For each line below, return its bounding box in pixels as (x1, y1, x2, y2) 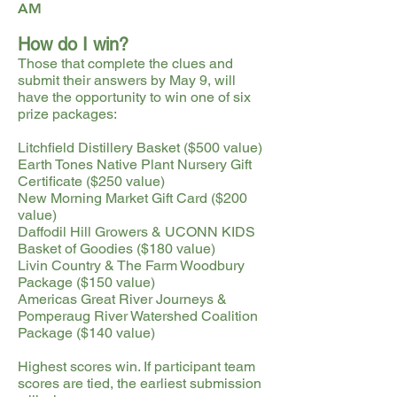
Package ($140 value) (18, 324, 155, 341)
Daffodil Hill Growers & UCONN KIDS (18, 223, 255, 240)
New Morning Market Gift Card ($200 (18, 190, 247, 206)
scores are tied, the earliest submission (18, 375, 261, 392)
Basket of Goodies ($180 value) (18, 240, 215, 257)
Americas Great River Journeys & (18, 291, 227, 307)
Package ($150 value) (18, 274, 155, 291)
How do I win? (18, 34, 128, 55)
